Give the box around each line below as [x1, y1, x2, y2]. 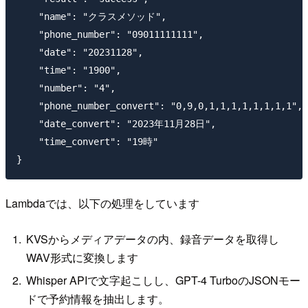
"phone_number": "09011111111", [16, 28, 203, 40]
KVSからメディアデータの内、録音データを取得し [26, 230, 280, 247]
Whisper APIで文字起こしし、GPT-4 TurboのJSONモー [26, 272, 301, 289]
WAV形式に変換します [26, 249, 139, 265]
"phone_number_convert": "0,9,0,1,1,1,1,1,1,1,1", [16, 100, 302, 111]
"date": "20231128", [16, 46, 143, 58]
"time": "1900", [16, 64, 121, 76]
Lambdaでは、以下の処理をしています [5, 195, 199, 212]
